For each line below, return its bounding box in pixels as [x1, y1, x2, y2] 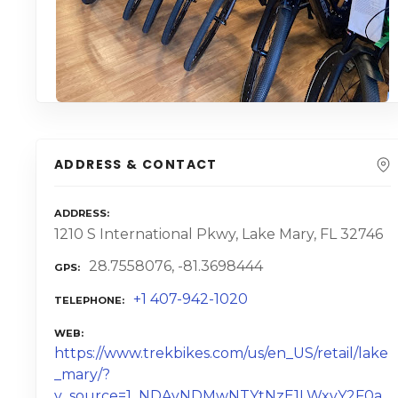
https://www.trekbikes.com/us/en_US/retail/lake [54, 345, 388, 362]
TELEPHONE [54, 294, 122, 307]
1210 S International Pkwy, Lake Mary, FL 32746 [54, 225, 383, 243]
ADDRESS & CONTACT [54, 155, 218, 174]
